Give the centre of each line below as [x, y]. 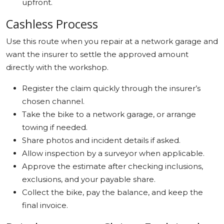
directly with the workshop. [57, 67]
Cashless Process [52, 24]
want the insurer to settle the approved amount [97, 54]
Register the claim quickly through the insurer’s [111, 88]
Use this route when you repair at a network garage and [112, 41]
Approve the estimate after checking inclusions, [112, 166]
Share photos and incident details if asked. [101, 140]
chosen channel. [53, 101]
